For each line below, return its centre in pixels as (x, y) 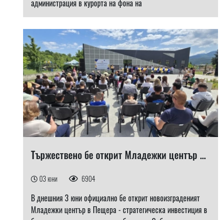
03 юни (49, 179)
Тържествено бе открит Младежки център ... (118, 155)
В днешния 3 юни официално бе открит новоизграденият (115, 198)
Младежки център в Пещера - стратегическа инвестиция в (119, 210)
